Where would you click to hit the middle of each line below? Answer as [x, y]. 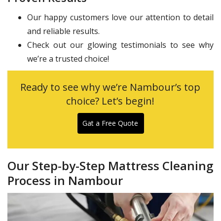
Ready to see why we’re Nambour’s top [110, 87]
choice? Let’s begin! [110, 101]
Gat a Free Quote [110, 123]
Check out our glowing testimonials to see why [120, 45]
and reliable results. [63, 31]
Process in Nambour [65, 181]
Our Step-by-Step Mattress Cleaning [110, 166]
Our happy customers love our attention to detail [120, 18]
